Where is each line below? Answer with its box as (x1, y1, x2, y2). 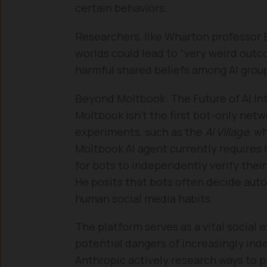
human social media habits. (75, 191, 213, 206)
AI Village (205, 124, 249, 139)
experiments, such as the (75, 124, 205, 139)
